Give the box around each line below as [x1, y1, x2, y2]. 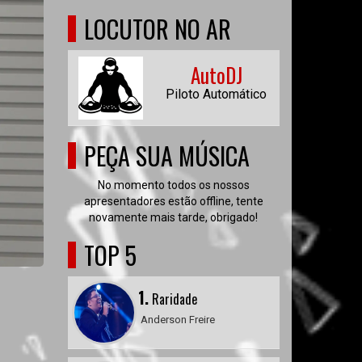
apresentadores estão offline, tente [83, 195, 263, 208]
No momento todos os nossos [97, 179, 250, 192]
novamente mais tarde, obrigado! [89, 211, 259, 224]
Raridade [148, 289, 197, 309]
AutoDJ [190, 60, 242, 90]
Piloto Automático [166, 86, 267, 102]
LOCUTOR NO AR [83, 11, 231, 47]
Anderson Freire [140, 314, 215, 326]
